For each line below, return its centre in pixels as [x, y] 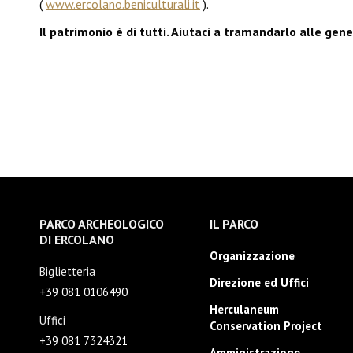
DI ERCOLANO [77, 240]
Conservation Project [266, 326]
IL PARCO [234, 224]
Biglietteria [67, 271]
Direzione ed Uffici [259, 282]
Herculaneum [244, 309]
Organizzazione [252, 256]
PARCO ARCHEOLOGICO [102, 224]
